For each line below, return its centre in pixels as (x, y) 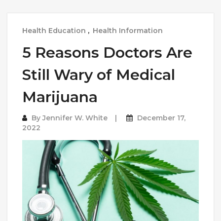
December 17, (161, 118)
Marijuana (60, 97)
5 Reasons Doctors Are (107, 53)
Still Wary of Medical (99, 75)
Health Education (54, 31)
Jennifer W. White (75, 118)
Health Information (128, 31)
